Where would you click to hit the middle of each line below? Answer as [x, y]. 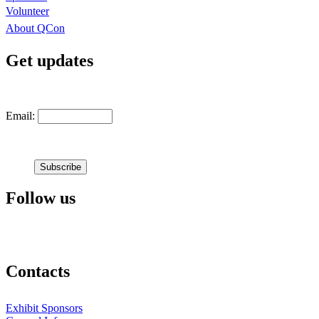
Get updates [49, 60]
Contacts [38, 271]
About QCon [35, 28]
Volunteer [27, 11]
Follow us [41, 198]
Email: [22, 115]
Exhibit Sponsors [44, 308]
